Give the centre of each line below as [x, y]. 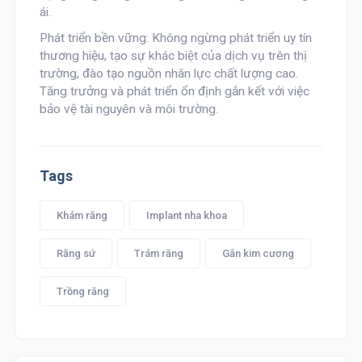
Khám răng [82, 215]
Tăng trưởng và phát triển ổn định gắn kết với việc [174, 91]
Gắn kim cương [258, 253]
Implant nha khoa [186, 215]
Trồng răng [82, 291]
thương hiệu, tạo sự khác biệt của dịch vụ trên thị [173, 56]
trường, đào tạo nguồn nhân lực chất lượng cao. [168, 74]
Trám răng [158, 253]
